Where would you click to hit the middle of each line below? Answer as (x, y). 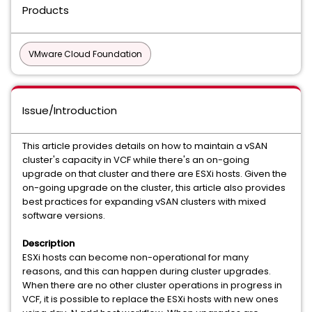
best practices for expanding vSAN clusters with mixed (144, 202)
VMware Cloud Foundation (85, 54)
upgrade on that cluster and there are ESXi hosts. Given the (155, 174)
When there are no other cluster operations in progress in (152, 285)
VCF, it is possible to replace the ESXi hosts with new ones (150, 299)
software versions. (64, 216)
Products (46, 10)
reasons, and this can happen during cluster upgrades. (147, 271)
